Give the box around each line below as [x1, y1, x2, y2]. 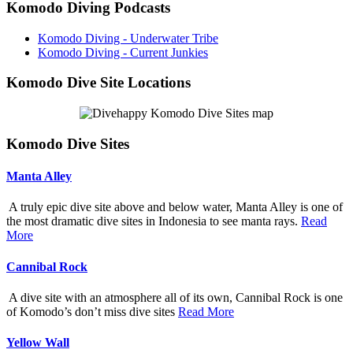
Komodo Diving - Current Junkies [38, 45, 208, 59]
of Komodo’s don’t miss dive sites [6, 304, 178, 318]
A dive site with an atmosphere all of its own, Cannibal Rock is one [6, 290, 343, 304]
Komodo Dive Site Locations [6, 74, 191, 91]
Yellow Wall [6, 336, 69, 350]
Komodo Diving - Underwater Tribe [38, 31, 218, 45]
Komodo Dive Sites [6, 135, 129, 152]
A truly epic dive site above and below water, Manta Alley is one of [6, 200, 343, 214]
